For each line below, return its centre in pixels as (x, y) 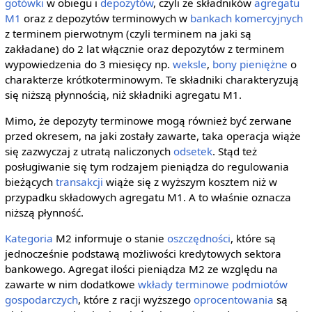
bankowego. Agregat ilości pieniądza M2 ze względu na (141, 269)
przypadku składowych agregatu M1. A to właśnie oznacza (148, 197)
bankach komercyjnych (246, 18)
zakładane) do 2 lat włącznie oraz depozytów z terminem (144, 49)
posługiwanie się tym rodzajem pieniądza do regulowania (147, 167)
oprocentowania (233, 300)
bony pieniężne (250, 64)
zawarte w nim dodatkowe (71, 284)
